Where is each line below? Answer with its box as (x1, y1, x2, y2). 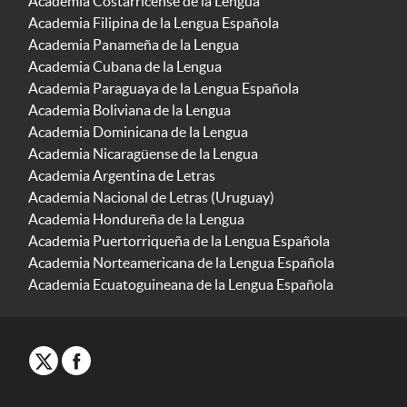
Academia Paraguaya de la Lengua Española (28, 80, 299, 97)
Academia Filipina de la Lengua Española (28, 15, 279, 32)
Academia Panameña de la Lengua (28, 36, 239, 54)
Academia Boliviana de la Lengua (28, 102, 231, 119)
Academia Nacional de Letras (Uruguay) (28, 189, 274, 206)
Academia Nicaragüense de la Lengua (28, 145, 258, 163)
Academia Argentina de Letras (28, 167, 215, 184)
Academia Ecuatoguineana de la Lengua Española (28, 276, 333, 293)
